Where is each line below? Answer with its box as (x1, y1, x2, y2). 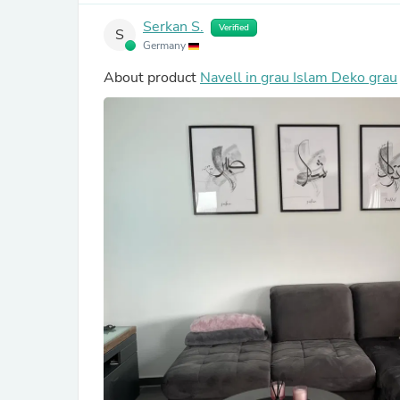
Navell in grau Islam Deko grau (200, 68, 397, 87)
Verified (219, 21, 249, 34)
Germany (143, 38, 188, 53)
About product (104, 68, 200, 87)
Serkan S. (143, 17, 204, 37)
